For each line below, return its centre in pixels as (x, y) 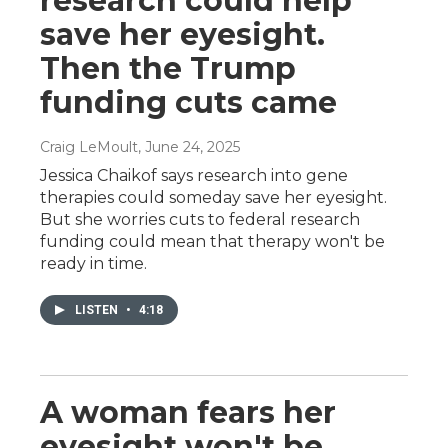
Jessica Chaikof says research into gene (194, 175)
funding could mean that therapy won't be (212, 241)
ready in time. (93, 263)
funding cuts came (188, 102)
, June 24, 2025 (189, 146)
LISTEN (98, 309)
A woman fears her (188, 412)
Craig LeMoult (89, 146)
